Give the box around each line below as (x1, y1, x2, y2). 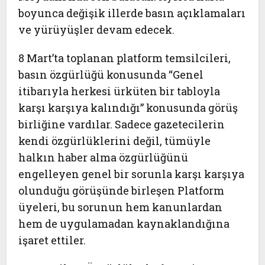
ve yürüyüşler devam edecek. (18, 22, 175, 37)
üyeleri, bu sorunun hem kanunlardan (18, 200, 223, 214)
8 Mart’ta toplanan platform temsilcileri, (18, 51, 231, 65)
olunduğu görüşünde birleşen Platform (18, 183, 225, 198)
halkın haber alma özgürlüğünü (18, 150, 189, 164)
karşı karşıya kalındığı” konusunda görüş (18, 101, 238, 115)
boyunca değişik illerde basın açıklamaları (18, 6, 246, 20)
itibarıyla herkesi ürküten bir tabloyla (18, 84, 221, 98)
